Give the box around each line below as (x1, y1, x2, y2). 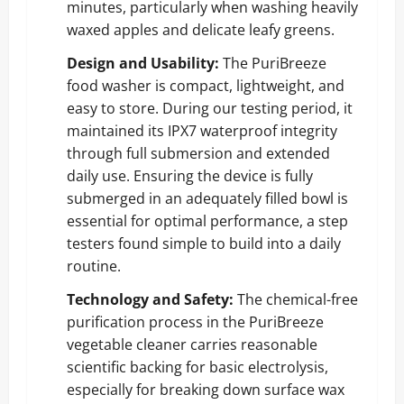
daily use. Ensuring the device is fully (67, 165, 313, 186)
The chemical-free (234, 289, 358, 309)
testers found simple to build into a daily (67, 233, 341, 253)
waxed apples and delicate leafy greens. (67, 19, 335, 40)
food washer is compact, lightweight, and (67, 75, 344, 96)
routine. (67, 255, 121, 276)
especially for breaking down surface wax (67, 379, 344, 399)
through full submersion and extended (67, 142, 330, 163)
